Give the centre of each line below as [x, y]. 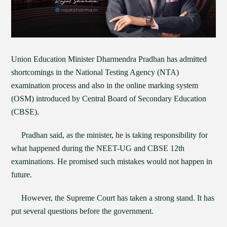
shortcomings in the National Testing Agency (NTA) [95, 72]
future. [22, 175]
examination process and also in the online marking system [105, 85]
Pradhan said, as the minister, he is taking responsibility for [110, 135]
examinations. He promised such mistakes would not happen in [112, 161]
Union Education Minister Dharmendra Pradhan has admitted [109, 59]
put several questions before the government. [83, 211]
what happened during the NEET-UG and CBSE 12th [99, 148]
